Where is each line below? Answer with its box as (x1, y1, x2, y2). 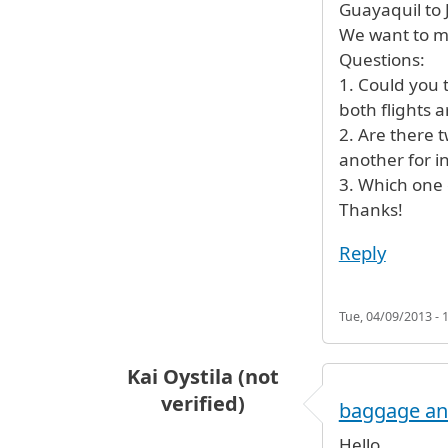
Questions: (338, 48, 425, 72)
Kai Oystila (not (126, 363, 279, 391)
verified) (160, 390, 245, 418)
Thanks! (338, 198, 403, 222)
